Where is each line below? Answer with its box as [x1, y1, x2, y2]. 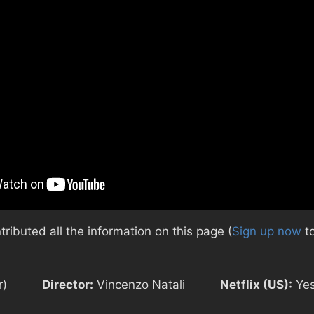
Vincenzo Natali [93, 277, 185, 292]
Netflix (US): [220, 277, 292, 292]
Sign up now [232, 224, 301, 239]
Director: [42, 277, 93, 292]
